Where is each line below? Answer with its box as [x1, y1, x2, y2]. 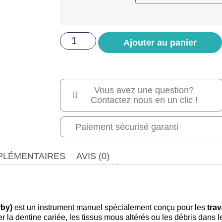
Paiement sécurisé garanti [75, 122, 179, 132]
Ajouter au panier [123, 38, 197, 48]
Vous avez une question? [94, 85, 194, 96]
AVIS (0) [76, 151, 110, 162]
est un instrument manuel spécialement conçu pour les [12, 203, 207, 212]
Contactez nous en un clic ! [90, 95, 198, 106]
